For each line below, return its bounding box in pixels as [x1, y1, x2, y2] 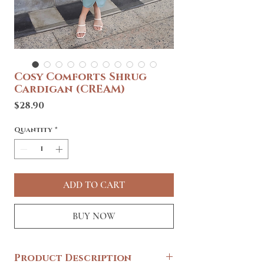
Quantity [14, 124, 52, 134]
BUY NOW [72, 210, 115, 222]
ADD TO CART [63, 179, 125, 191]
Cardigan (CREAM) [14, 82, 125, 97]
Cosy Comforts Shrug [14, 70, 147, 84]
